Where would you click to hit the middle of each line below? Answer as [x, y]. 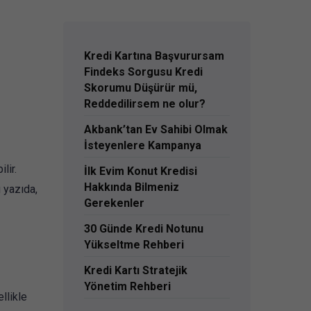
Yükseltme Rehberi [134, 245]
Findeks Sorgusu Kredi [143, 72]
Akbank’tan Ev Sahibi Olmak [156, 130]
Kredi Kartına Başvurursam [154, 56]
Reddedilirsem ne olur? [145, 104]
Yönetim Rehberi [127, 287]
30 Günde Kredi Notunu [144, 229]
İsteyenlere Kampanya [143, 146]
